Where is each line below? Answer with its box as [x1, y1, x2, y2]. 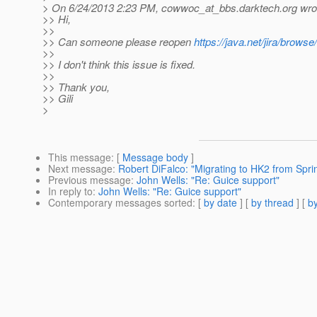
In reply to [48, 184, 93, 199]
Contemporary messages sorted [48, 195, 192, 210]
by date [204, 195, 237, 210]
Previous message [48, 173, 131, 188]
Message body [122, 150, 188, 165]
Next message [48, 161, 113, 176]
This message [48, 150, 111, 165]
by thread [251, 195, 294, 210]
